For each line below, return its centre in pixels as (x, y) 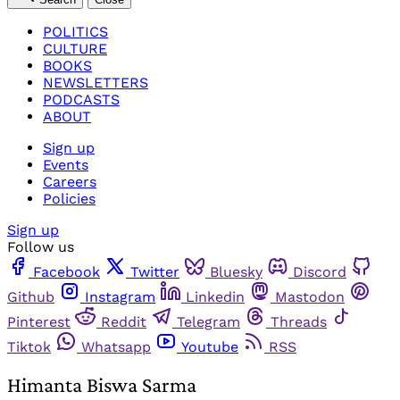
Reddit (124, 321)
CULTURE (75, 48)
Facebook (67, 271)
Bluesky (236, 271)
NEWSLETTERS (96, 82)
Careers (70, 181)
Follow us (41, 246)
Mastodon (310, 296)
